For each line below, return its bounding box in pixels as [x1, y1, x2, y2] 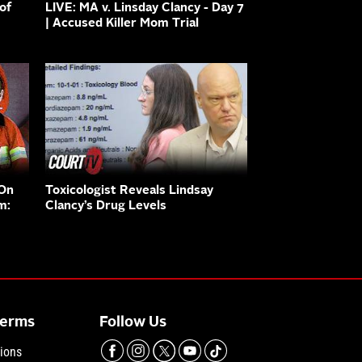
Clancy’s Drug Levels [45, 200, 166, 213]
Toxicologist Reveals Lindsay [45, 184, 213, 197]
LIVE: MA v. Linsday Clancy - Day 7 [45, 2, 244, 15]
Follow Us [99, 314, 167, 330]
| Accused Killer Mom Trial [45, 18, 199, 31]
